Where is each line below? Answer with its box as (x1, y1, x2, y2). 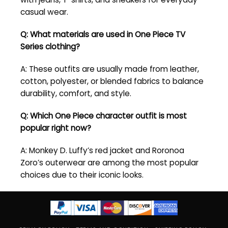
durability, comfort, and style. (20, 88, 131, 99)
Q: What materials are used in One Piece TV (20, 29, 185, 40)
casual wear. (20, 7, 68, 18)
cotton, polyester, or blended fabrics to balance (20, 76, 204, 87)
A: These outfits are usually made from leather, (20, 64, 199, 75)
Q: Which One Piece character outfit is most (20, 110, 187, 122)
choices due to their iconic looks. (20, 169, 144, 181)
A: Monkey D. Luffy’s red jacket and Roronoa (20, 145, 184, 156)
